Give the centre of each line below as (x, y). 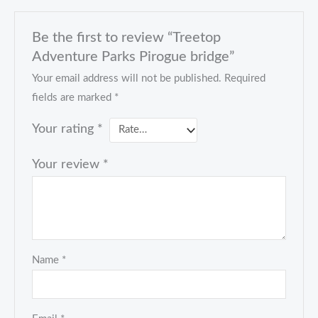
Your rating (65, 128)
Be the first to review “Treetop (127, 37)
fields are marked (73, 97)
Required (245, 78)
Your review (68, 164)
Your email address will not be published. (127, 78)
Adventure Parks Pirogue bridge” (133, 56)
